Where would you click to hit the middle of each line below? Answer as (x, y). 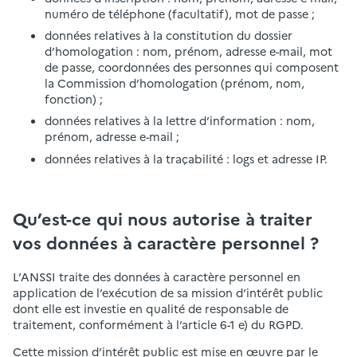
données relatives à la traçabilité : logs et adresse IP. (186, 158)
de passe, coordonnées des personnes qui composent (192, 67)
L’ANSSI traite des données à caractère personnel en (157, 276)
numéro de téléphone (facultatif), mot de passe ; (180, 14)
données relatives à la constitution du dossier (169, 35)
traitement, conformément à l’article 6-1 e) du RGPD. (158, 324)
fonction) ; (74, 99)
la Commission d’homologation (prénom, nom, (175, 83)
